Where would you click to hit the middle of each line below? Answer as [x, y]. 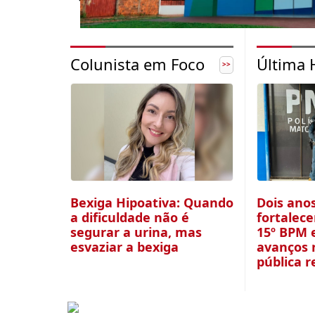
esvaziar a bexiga [124, 247]
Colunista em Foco [137, 64]
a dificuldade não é [130, 217]
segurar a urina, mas [136, 232]
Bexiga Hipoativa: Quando [152, 202]
